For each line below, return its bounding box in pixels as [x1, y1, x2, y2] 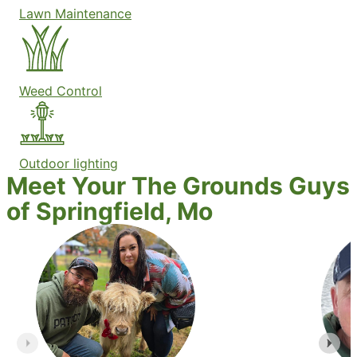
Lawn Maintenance [19, 6, 131, 22]
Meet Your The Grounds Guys [6, 171, 350, 201]
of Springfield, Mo [6, 197, 213, 226]
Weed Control [19, 83, 102, 100]
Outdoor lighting [19, 155, 118, 172]
